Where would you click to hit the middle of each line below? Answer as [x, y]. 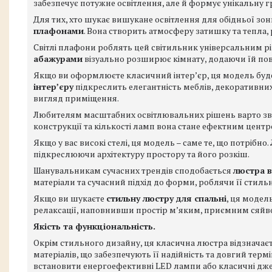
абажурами [58, 59]
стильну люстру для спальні [166, 198]
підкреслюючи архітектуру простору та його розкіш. [141, 154]
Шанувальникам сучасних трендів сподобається [133, 170]
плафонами [59, 31]
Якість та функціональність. [94, 226]
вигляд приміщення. [76, 98]
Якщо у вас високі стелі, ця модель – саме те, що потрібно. [152, 142]
